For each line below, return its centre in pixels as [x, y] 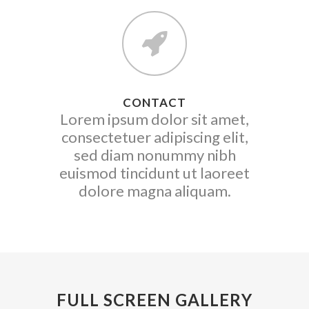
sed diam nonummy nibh [154, 154]
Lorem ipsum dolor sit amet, [154, 119]
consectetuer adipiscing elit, [154, 137]
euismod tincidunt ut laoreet [154, 172]
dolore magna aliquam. [154, 190]
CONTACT [154, 102]
